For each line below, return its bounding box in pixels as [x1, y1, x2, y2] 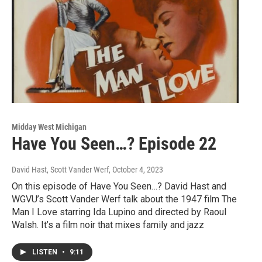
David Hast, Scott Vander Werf [12, 164, 109, 174]
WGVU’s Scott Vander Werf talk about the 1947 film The [12, 193, 237, 205]
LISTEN [32, 247, 59, 256]
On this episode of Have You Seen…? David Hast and [12, 180, 226, 192]
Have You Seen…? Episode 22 [12, 133, 216, 154]
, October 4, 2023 [109, 164, 163, 174]
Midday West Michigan [12, 122, 87, 132]
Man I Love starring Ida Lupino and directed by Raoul [12, 206, 226, 218]
